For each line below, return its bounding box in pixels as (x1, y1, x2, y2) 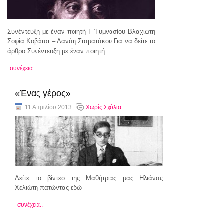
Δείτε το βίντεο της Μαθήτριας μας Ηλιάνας (15, 174, 163, 182)
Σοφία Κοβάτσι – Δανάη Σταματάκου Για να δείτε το (7, 37, 155, 45)
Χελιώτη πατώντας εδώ (15, 184, 82, 191)
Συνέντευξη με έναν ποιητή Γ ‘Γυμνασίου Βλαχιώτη (7, 28, 155, 35)
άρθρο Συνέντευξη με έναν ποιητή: (7, 47, 107, 55)
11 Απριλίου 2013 (25, 104, 72, 110)
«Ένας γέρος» (15, 88, 71, 98)
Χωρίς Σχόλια (86, 104, 121, 110)
